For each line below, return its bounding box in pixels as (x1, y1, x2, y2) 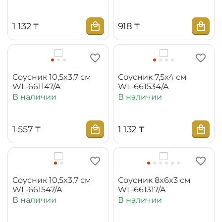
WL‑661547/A (12, 184, 62, 194)
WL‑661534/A (117, 81, 168, 91)
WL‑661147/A (12, 81, 60, 91)
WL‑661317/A (117, 184, 166, 194)
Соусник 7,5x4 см (117, 72, 187, 82)
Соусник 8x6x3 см (117, 175, 191, 185)
